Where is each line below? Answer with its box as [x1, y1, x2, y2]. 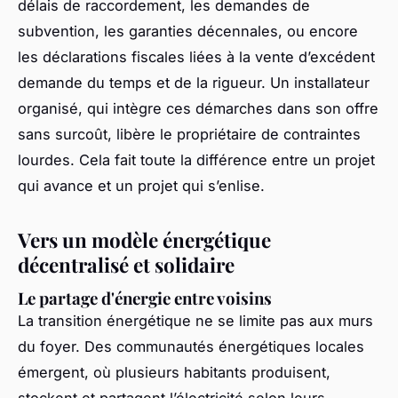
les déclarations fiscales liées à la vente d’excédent [18, 47, 375, 66]
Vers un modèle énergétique [18, 226, 271, 253]
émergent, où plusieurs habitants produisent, [18, 363, 330, 382]
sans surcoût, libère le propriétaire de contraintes [18, 124, 361, 143]
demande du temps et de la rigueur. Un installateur [18, 73, 370, 92]
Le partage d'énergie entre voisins [18, 287, 272, 310]
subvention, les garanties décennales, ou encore [18, 21, 358, 40]
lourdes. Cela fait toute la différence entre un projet [18, 150, 375, 169]
